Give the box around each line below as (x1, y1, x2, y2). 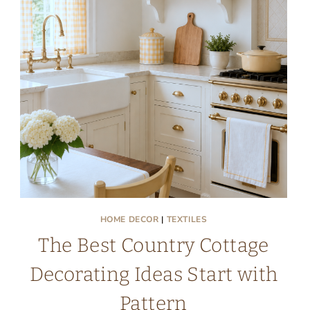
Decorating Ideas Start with (29, 263, 278, 286)
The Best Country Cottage (38, 234, 269, 257)
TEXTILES (166, 214, 208, 225)
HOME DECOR (100, 214, 159, 225)
